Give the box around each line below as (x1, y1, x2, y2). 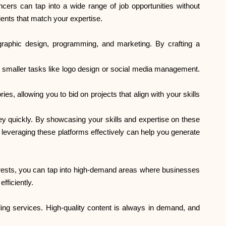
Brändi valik (5, 13, 80, 31)
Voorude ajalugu (5, 102, 115, 121)
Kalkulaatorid (5, 58, 91, 76)
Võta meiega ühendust (5, 192, 156, 210)
